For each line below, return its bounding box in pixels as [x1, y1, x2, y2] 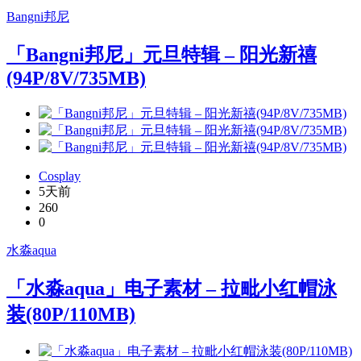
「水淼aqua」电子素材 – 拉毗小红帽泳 [6, 277, 337, 299]
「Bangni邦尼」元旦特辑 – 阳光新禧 [6, 44, 317, 66]
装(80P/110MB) [6, 303, 135, 325]
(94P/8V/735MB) [6, 68, 146, 89]
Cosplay [39, 169, 81, 184]
